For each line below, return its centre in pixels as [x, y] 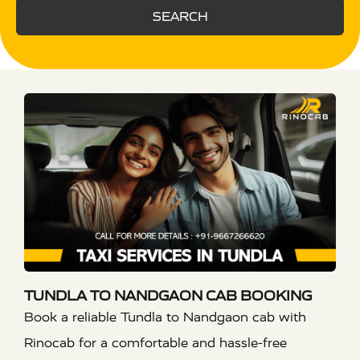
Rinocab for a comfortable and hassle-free [155, 342]
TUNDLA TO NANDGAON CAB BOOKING [168, 295]
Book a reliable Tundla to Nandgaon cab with [165, 317]
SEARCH [180, 16]
